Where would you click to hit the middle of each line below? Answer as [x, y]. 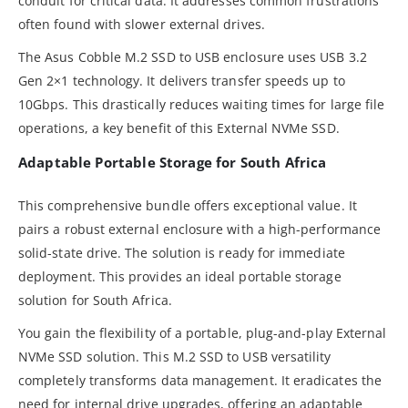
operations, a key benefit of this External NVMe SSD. [179, 127]
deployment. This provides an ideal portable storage [180, 276]
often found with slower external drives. [142, 24]
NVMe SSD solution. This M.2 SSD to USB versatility [175, 356]
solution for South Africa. [95, 300]
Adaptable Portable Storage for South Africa [173, 162]
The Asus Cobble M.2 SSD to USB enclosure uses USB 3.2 [193, 56]
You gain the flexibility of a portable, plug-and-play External [203, 332]
